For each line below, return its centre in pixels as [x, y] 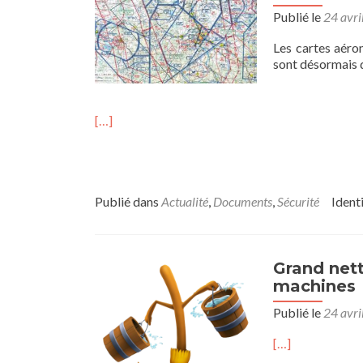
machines [314, 286]
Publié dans [128, 201]
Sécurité [298, 201]
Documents [243, 201]
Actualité [185, 201]
